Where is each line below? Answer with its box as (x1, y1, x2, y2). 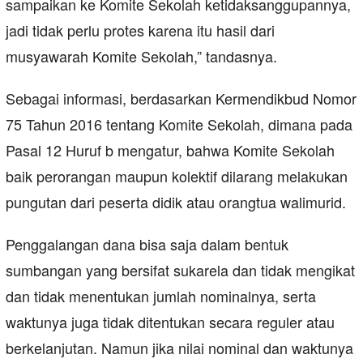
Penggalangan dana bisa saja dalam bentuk (6, 233, 288, 255)
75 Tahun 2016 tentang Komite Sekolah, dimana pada (6, 113, 352, 135)
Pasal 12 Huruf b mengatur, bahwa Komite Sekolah (6, 139, 335, 161)
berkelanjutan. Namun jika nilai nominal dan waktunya (6, 337, 353, 359)
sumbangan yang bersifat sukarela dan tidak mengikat (6, 259, 355, 281)
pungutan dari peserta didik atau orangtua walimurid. (6, 191, 346, 213)
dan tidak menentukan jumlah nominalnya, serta (6, 285, 316, 307)
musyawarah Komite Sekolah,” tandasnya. (6, 45, 277, 67)
